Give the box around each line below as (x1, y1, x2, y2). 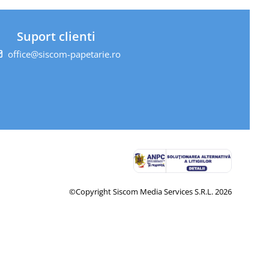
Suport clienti (17, 28, 95, 44)
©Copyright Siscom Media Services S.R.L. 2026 (69, 186, 232, 197)
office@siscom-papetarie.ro (5, 48, 121, 60)
